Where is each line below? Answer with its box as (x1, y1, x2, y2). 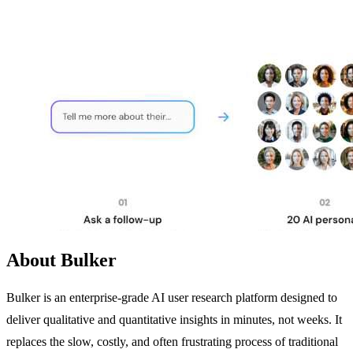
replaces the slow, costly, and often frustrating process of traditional (6, 334, 338, 348)
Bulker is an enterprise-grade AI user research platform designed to (6, 290, 337, 304)
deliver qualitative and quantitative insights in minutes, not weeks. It (6, 312, 342, 326)
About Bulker (6, 249, 117, 270)
